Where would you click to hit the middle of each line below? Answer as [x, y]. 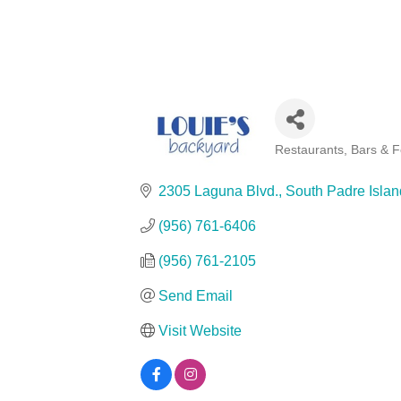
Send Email [196, 295]
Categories [313, 165]
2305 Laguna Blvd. [218, 191]
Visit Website [200, 330]
